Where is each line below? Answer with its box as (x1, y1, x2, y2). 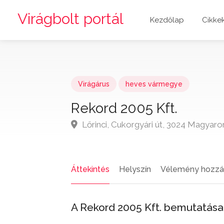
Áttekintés (71, 164, 109, 174)
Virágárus (78, 80, 109, 88)
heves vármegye (125, 80, 182, 88)
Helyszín (119, 164, 151, 174)
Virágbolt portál (17, 10, 123, 27)
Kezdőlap (150, 15, 184, 24)
